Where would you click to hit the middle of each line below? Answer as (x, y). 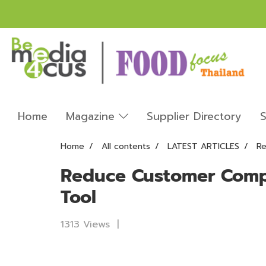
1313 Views (85, 224)
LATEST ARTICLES (203, 146)
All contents (126, 146)
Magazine (92, 116)
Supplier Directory (194, 116)
